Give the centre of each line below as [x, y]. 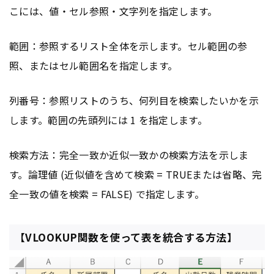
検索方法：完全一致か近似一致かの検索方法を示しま [129, 154]
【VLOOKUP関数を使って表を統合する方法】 [126, 237]
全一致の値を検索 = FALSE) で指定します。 [107, 194]
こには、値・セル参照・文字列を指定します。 [113, 11]
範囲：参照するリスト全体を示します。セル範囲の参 [128, 46]
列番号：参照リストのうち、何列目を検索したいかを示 [134, 100]
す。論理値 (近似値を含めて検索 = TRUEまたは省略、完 [136, 174]
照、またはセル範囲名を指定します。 [94, 65]
